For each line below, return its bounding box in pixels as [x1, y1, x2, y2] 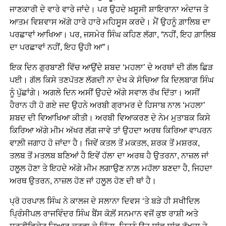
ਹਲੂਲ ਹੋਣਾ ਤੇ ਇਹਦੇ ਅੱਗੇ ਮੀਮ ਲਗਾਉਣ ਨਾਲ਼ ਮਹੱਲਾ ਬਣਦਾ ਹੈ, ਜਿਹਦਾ [9, 164, 212, 173]
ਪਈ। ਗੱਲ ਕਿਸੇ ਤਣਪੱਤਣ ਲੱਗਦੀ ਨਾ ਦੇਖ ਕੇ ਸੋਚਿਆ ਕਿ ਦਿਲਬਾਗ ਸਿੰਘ [9, 76, 214, 84]
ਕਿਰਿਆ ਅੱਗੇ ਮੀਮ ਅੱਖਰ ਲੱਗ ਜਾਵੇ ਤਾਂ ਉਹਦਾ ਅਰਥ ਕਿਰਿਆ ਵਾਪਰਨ [9, 126, 212, 135]
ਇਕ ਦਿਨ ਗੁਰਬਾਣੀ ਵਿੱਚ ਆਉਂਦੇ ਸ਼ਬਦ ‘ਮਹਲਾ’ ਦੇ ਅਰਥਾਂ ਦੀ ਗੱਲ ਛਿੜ [9, 63, 213, 72]
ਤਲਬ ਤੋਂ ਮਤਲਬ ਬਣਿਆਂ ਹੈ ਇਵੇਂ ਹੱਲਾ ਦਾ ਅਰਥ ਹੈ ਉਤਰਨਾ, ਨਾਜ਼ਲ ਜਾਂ [9, 151, 209, 160]
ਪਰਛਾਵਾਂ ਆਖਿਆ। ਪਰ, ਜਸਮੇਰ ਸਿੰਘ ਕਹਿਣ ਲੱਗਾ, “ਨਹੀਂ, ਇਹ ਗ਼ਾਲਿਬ [9, 30, 216, 39]
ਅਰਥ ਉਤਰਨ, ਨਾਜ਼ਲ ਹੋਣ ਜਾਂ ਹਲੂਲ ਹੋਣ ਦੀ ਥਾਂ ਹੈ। [9, 177, 156, 185]
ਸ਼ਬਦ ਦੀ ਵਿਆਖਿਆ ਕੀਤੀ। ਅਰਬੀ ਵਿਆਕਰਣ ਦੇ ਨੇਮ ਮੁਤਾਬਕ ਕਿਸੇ [9, 114, 210, 122]
